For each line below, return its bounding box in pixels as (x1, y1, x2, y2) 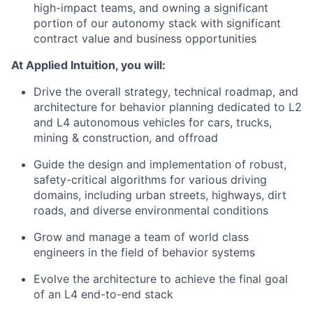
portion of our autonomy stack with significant (34, 15, 281, 30)
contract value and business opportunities (34, 31, 256, 45)
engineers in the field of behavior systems (34, 245, 255, 259)
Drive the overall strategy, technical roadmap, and (34, 84, 298, 99)
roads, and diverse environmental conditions (34, 203, 268, 217)
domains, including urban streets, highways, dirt (34, 187, 286, 202)
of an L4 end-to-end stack (34, 286, 173, 301)
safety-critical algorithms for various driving (34, 172, 267, 187)
